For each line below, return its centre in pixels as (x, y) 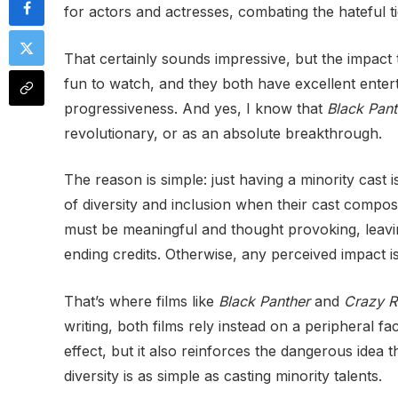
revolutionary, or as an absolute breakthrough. (223, 133)
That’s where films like (141, 301)
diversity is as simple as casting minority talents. (223, 375)
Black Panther (264, 301)
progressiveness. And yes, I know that (195, 108)
